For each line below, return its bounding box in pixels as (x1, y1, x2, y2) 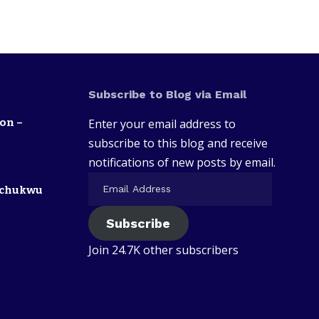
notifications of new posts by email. (88, 154, 276, 170)
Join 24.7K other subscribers (88, 241, 239, 258)
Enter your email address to (88, 115, 236, 132)
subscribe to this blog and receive (88, 135, 268, 151)
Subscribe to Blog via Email (88, 87, 246, 101)
